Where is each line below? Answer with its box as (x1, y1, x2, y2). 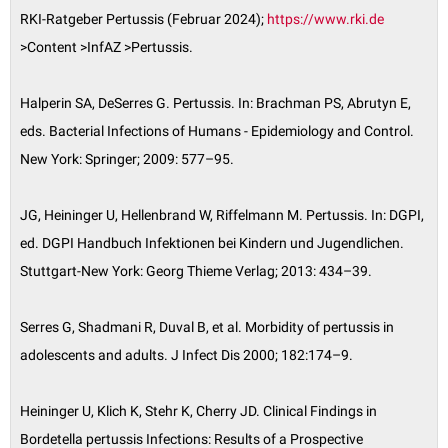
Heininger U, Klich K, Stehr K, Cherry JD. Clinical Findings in (20, 403, 377, 420)
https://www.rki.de (267, 11, 384, 28)
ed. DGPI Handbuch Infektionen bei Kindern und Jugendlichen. (20, 235, 404, 252)
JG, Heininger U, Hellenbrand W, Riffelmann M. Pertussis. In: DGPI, (20, 207, 424, 224)
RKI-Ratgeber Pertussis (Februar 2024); (20, 11, 267, 28)
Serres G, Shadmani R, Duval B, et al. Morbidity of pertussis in (20, 319, 394, 336)
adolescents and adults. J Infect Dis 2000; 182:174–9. (20, 347, 353, 364)
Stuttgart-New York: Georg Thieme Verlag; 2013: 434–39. (20, 263, 372, 280)
